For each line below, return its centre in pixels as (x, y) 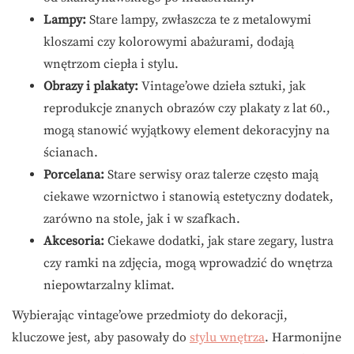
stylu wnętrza (227, 337)
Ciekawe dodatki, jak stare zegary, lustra (219, 241)
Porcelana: (74, 174)
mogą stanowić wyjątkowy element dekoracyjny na (186, 130)
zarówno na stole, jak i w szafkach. (142, 218)
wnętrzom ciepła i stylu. (111, 64)
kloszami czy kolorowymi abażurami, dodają (169, 41)
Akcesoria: (74, 241)
